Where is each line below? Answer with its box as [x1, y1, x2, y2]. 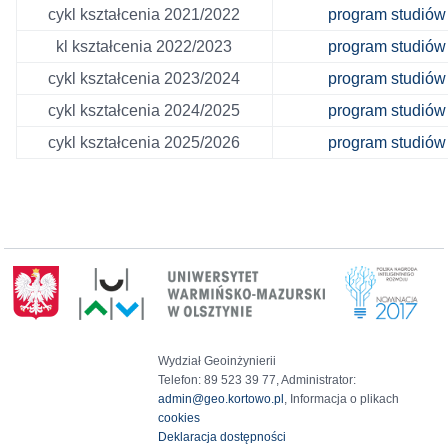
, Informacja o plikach [284, 392, 400, 407]
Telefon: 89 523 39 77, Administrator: [158, 373, 357, 388]
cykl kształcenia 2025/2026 [48, 134, 241, 152]
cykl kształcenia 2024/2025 [48, 102, 241, 120]
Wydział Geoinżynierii [158, 354, 277, 369]
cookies [158, 411, 201, 426]
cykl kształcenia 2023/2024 [48, 70, 241, 88]
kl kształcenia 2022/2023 [56, 38, 233, 56]
